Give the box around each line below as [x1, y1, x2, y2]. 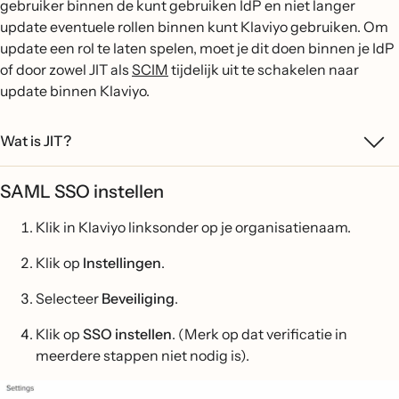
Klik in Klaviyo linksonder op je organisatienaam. [36, 218, 351, 236]
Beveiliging [102, 289, 175, 307]
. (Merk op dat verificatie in [172, 325, 347, 343]
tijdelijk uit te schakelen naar [168, 61, 359, 78]
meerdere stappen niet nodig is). [36, 346, 249, 364]
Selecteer [36, 289, 102, 307]
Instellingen [83, 254, 161, 272]
